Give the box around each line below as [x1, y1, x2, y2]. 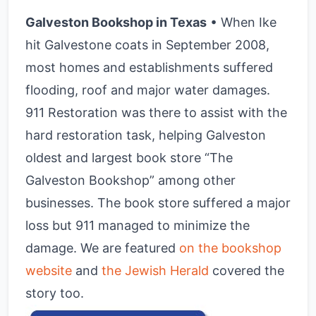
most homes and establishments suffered [25, 60, 273, 75]
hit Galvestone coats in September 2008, [25, 37, 269, 52]
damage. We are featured [25, 241, 179, 255]
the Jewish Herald [102, 263, 209, 278]
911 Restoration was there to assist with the [25, 105, 287, 120]
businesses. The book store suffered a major [25, 195, 291, 210]
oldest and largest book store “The [25, 150, 233, 165]
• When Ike [207, 15, 276, 30]
